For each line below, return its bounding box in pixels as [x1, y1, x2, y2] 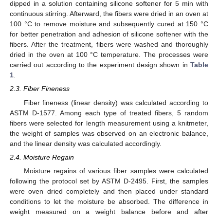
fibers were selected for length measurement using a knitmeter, [10, 119, 208, 127]
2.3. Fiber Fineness [10, 85, 70, 93]
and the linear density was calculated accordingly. [10, 139, 162, 147]
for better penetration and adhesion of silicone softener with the [10, 30, 208, 38]
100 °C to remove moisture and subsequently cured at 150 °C [10, 20, 208, 28]
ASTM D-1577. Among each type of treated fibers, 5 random [10, 109, 208, 117]
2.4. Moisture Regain [10, 153, 74, 161]
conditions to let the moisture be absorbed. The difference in [10, 197, 208, 205]
